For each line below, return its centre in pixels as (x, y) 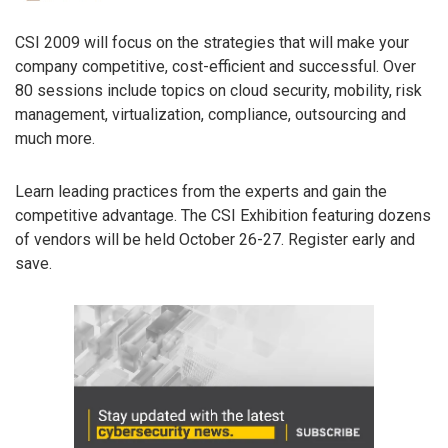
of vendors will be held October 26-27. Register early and (215, 239)
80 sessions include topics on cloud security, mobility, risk (218, 91)
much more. (55, 139)
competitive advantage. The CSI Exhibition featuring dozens (223, 215)
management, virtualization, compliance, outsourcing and (210, 115)
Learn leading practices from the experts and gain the (201, 191)
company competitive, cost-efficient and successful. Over (215, 67)
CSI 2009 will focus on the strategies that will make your (212, 43)
